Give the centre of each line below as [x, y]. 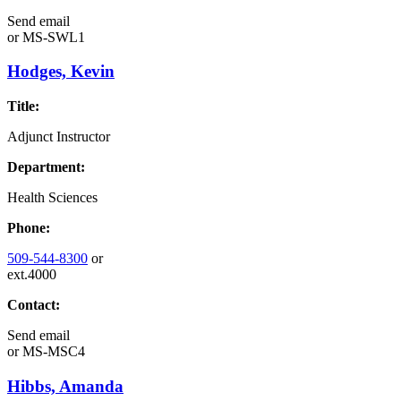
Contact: [34, 305]
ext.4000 [32, 275]
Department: [46, 167]
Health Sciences [52, 198]
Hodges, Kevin [61, 72]
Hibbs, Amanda [65, 386]
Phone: [29, 228]
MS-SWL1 [52, 37]
